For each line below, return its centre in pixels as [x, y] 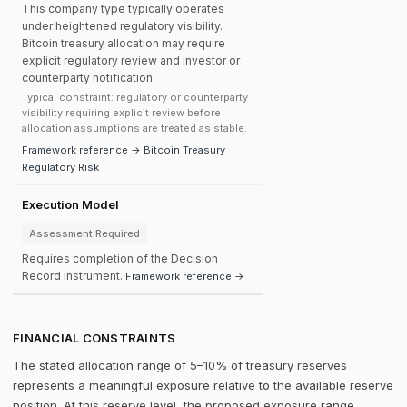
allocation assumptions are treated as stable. [134, 128]
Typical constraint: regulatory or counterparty [135, 97]
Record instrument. [74, 276]
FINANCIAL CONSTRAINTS [94, 338]
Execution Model [70, 204]
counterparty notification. [89, 78]
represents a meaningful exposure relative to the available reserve [203, 385]
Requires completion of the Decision [120, 258]
